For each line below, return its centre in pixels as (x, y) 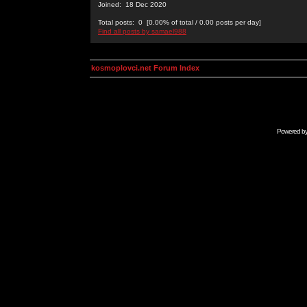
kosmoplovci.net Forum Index (145, 68)
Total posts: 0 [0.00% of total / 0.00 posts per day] (180, 22)
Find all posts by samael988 (142, 31)
